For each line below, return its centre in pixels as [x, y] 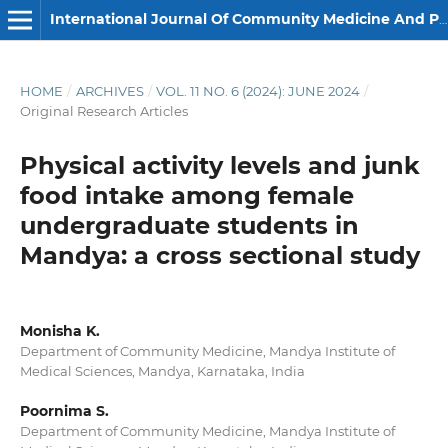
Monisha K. [59, 330]
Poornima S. [64, 411]
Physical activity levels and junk [219, 165]
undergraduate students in [189, 225]
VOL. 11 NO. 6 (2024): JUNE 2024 [258, 90]
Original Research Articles [103, 110]
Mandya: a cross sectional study [219, 255]
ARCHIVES [109, 90]
